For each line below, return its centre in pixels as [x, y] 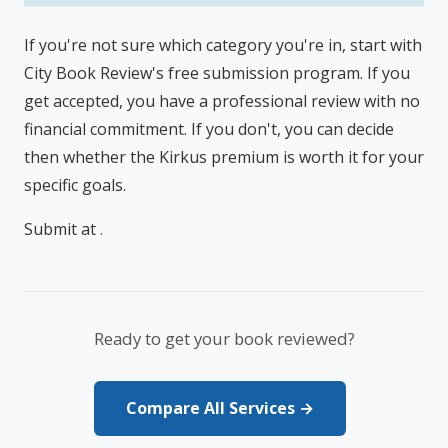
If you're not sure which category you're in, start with [223, 45]
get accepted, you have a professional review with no [222, 101]
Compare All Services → [220, 408]
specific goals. [75, 185]
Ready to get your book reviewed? [224, 338]
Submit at [62, 229]
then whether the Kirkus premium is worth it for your [224, 157]
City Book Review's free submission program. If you [217, 73]
